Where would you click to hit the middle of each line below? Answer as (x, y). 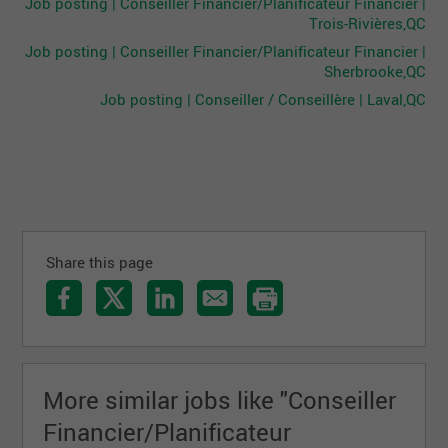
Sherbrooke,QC (374, 70)
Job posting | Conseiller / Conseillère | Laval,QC (262, 98)
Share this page (100, 261)
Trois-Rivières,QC (367, 22)
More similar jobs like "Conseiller (220, 400)
